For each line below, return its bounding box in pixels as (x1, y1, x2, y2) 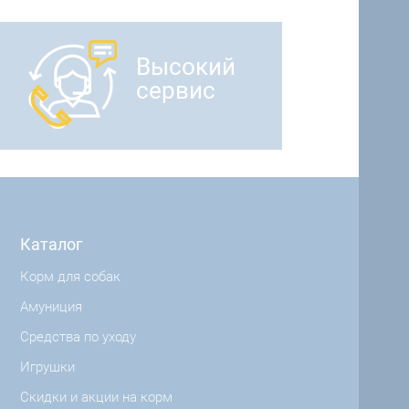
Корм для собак (19, 267, 121, 285)
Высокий (135, 53, 236, 81)
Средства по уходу (19, 328, 136, 345)
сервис (135, 77, 215, 105)
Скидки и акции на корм (19, 388, 173, 405)
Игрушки (19, 358, 75, 375)
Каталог (19, 234, 83, 254)
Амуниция (19, 298, 82, 315)
